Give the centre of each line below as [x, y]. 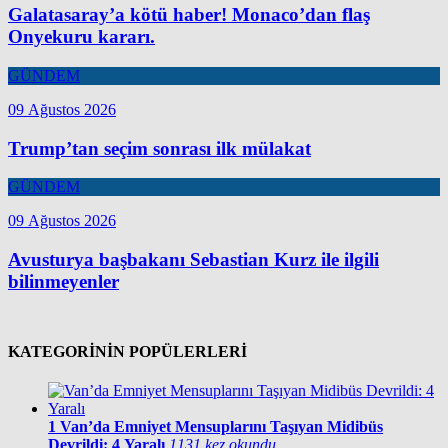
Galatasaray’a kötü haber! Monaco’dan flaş [189, 15]
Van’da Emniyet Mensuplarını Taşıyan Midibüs [221, 427]
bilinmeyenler [63, 282]
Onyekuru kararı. [81, 37]
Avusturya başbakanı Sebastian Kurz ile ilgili [193, 260]
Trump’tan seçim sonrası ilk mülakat [159, 148]
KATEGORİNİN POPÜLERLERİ [127, 352]
